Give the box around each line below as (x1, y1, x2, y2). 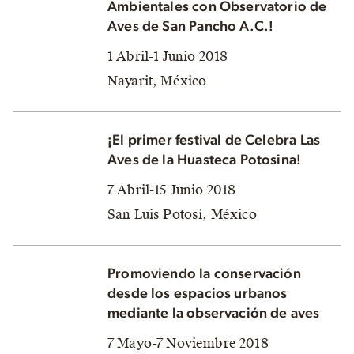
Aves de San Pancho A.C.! (107, 19, 274, 34)
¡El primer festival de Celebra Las (107, 133, 321, 148)
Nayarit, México (107, 72, 207, 89)
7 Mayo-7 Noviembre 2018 (107, 334, 269, 352)
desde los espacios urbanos (107, 286, 288, 301)
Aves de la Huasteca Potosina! (107, 153, 302, 168)
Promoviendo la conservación (107, 266, 301, 281)
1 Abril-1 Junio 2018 (107, 47, 228, 65)
